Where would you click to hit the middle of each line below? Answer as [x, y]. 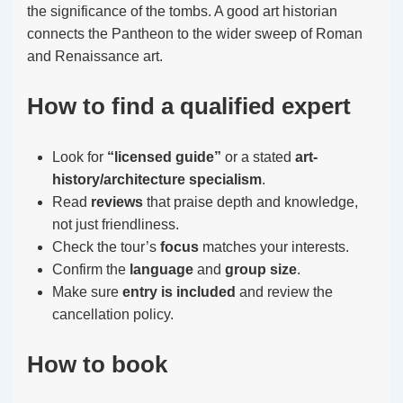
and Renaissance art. [95, 56]
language [161, 269]
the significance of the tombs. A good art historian [182, 11]
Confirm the [91, 269]
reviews [117, 202]
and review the [284, 292]
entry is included [179, 292]
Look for [80, 157]
